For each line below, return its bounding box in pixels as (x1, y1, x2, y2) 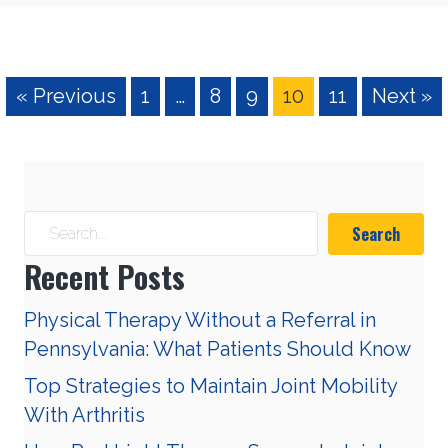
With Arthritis (24, 403, 145, 428)
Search (352, 221, 400, 246)
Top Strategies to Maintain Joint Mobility (24, 374, 397, 399)
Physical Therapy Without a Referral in (24, 308, 376, 333)
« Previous (16, 84, 116, 109)
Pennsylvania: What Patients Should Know (24, 337, 411, 362)
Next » (372, 84, 432, 109)
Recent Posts (24, 254, 185, 300)
